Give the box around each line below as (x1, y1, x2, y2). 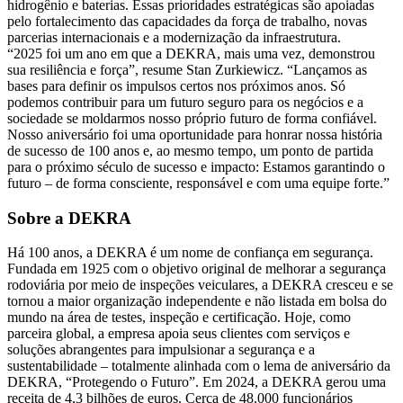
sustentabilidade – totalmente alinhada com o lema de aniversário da (7, 358, 390, 374)
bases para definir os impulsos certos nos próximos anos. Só (7, 78, 345, 94)
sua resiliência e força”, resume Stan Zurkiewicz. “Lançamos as (7, 62, 367, 78)
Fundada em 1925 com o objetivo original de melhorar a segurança (7, 261, 386, 277)
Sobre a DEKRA (7, 208, 131, 228)
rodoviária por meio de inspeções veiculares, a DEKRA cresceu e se (7, 277, 393, 293)
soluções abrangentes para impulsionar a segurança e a (7, 342, 315, 358)
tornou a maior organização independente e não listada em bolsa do (7, 293, 387, 309)
